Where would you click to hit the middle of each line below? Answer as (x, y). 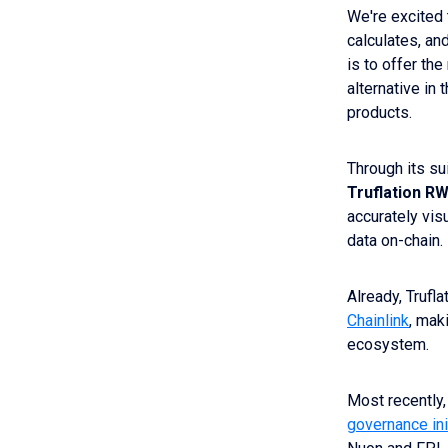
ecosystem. (388, 345)
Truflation (384, 193)
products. (379, 113)
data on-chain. (395, 241)
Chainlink (378, 321)
